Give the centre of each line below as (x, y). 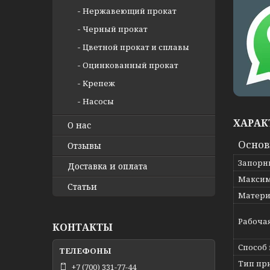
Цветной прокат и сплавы (136, 47)
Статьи (82, 187)
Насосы (98, 101)
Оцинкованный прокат (130, 65)
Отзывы (84, 146)
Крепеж (99, 83)
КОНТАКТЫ (83, 227)
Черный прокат (115, 29)
